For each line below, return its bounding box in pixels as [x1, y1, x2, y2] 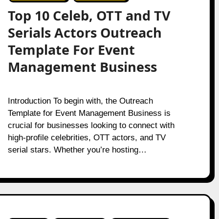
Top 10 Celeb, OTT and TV [7, 6, 171, 24]
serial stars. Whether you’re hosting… [7, 145, 147, 154]
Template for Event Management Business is [7, 109, 171, 118]
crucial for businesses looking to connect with [7, 121, 175, 130]
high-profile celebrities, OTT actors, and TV [7, 133, 166, 142]
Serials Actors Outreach [7, 23, 162, 42]
